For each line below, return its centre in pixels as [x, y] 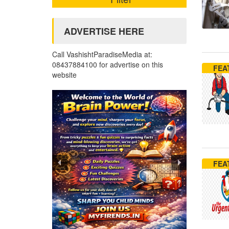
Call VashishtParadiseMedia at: [102, 54]
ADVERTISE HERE [104, 31]
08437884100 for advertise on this [108, 64]
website [64, 75]
